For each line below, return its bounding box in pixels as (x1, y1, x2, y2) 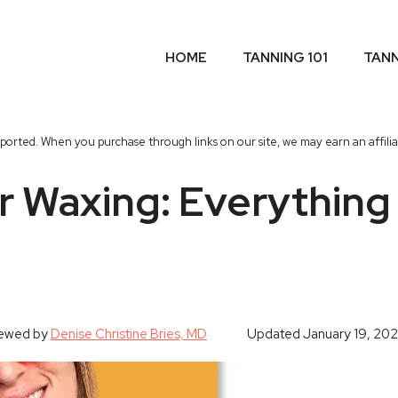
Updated (247, 324, 303, 343)
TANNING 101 (243, 49, 328, 67)
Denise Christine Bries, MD (51, 324, 207, 343)
